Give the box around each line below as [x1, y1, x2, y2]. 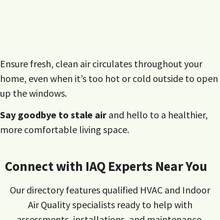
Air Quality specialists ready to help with [27, 198, 192, 211]
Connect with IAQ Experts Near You [5, 157, 207, 174]
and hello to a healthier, [107, 109, 208, 121]
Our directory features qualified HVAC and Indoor [10, 183, 210, 196]
